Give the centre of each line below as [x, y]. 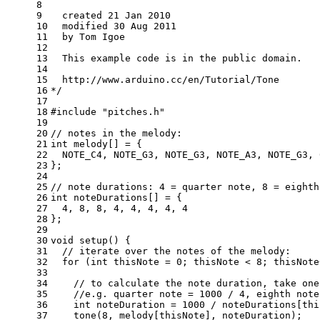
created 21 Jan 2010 [111, 16]
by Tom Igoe [88, 37]
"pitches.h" [134, 112]
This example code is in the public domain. [176, 59]
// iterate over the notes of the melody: [176, 251]
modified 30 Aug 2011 [114, 26]
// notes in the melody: [116, 134]
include [76, 112]
